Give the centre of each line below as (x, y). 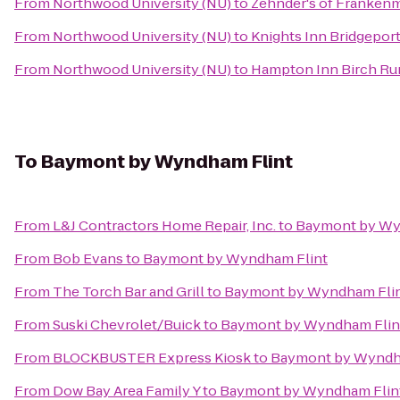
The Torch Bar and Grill (129, 292)
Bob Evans (88, 258)
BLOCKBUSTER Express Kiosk (152, 358)
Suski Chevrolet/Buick (127, 325)
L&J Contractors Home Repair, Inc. (164, 225)
